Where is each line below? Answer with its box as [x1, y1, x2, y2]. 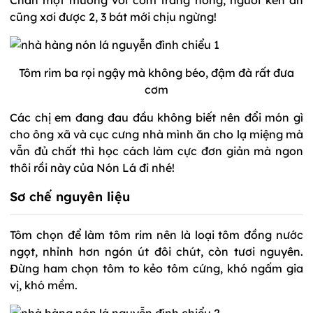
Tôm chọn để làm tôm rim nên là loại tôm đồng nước [10, 227, 303, 242]
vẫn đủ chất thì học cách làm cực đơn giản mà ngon [10, 143, 303, 158]
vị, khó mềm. [10, 277, 78, 292]
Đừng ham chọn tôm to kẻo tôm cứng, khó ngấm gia [10, 261, 303, 275]
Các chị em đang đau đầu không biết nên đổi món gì [10, 110, 303, 124]
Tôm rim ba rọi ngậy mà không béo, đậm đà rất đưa [19, 65, 294, 80]
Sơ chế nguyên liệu [10, 188, 130, 205]
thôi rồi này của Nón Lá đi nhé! [10, 160, 175, 175]
